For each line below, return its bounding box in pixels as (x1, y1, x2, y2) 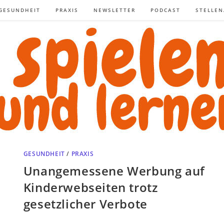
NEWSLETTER (93, 6, 135, 13)
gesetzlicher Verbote (23, 195, 147, 212)
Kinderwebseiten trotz (23, 178, 158, 195)
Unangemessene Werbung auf (23, 162, 205, 179)
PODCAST (150, 6, 180, 13)
